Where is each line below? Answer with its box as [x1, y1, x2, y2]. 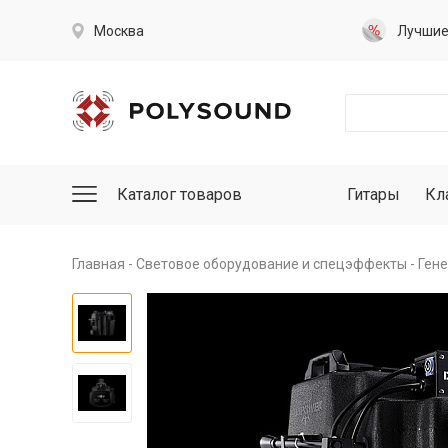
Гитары [347, 185, 400, 204]
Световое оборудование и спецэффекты [136, 256, 407, 272]
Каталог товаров [117, 185, 242, 204]
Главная [72, 256, 125, 272]
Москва [94, 22, 144, 39]
